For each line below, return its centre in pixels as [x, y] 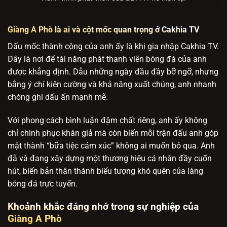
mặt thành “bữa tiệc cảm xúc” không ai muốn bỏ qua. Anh [111, 145]
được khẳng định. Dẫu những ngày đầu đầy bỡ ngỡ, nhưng [113, 72]
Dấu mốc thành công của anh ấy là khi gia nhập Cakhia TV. [113, 47]
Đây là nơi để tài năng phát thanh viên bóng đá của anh [107, 59]
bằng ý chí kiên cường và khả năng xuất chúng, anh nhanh [112, 85]
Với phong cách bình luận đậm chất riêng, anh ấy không [107, 120]
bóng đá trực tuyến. [43, 183]
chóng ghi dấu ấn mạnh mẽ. [59, 97]
